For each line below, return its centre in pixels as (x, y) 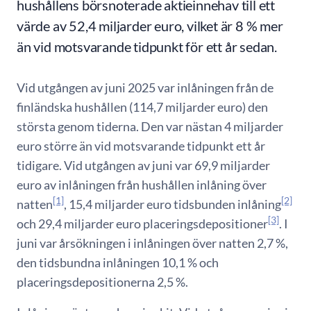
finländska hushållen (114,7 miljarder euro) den (142, 107)
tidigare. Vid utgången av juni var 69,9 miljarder (143, 165)
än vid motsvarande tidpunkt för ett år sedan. (147, 47)
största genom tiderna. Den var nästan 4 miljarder (150, 126)
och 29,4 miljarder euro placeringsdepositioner (142, 224)
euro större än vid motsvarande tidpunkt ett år (141, 146)
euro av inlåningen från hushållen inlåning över (142, 185)
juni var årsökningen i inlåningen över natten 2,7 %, (152, 243)
